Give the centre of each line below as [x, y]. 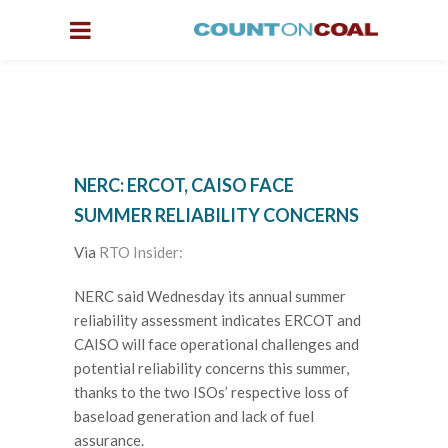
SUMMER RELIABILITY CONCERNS [216, 215]
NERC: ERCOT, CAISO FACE [184, 185]
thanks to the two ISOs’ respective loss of [211, 391]
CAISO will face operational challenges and [216, 343]
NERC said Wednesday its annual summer [210, 295]
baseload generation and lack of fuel [194, 415]
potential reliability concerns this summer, [211, 367]
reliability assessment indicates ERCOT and [217, 319]
